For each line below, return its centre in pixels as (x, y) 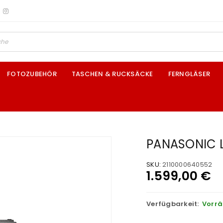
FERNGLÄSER (189, 74)
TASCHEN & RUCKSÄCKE (112, 74)
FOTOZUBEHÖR (32, 74)
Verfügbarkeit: (173, 204)
